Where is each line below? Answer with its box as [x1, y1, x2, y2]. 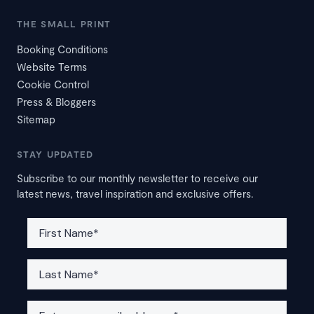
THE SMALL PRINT [17, 18, 111, 30]
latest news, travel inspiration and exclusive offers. [17, 187, 254, 200]
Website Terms [17, 60, 87, 74]
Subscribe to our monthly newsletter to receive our [17, 172, 258, 185]
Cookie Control [17, 78, 89, 91]
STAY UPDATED [17, 149, 94, 161]
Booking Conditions [17, 43, 108, 56]
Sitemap [17, 113, 55, 126]
